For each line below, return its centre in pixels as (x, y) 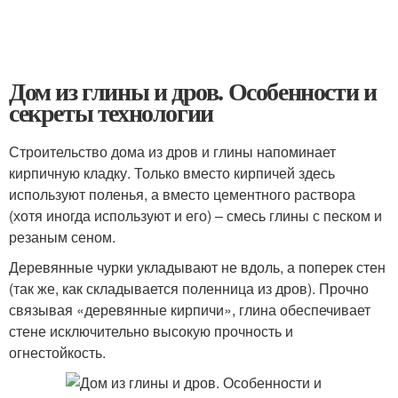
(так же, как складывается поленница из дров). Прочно (189, 288)
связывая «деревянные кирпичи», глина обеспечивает (190, 310)
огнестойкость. (57, 352)
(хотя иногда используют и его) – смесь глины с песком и (195, 215)
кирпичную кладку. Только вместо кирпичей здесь (172, 173)
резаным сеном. (62, 237)
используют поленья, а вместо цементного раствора (182, 194)
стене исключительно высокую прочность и (151, 331)
